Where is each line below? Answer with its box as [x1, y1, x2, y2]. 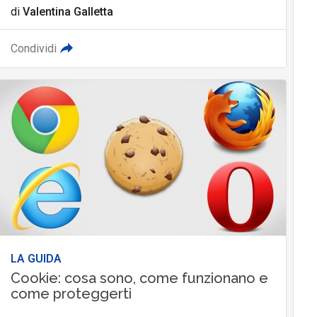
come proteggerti [10, 284, 132, 302]
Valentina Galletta [22, 4, 113, 18]
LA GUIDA [10, 251, 62, 265]
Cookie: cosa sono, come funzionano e [10, 269, 268, 287]
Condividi [10, 41, 57, 55]
